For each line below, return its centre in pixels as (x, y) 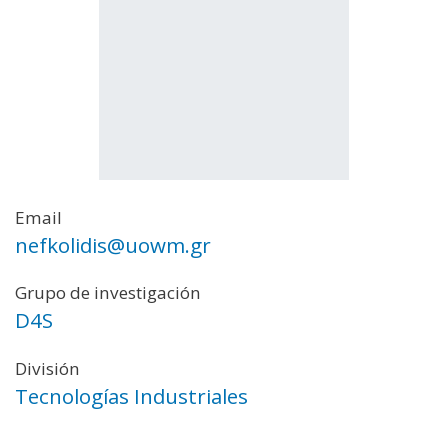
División (47, 369)
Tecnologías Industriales (131, 396)
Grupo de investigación (108, 293)
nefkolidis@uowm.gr (113, 244)
